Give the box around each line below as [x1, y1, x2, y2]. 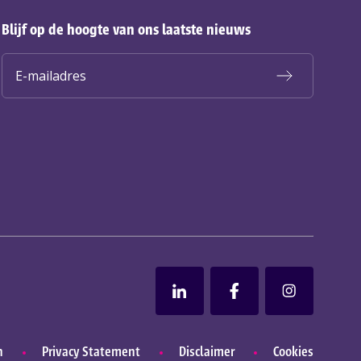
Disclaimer [178, 342, 234, 359]
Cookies [272, 342, 313, 359]
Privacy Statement [41, 342, 140, 359]
